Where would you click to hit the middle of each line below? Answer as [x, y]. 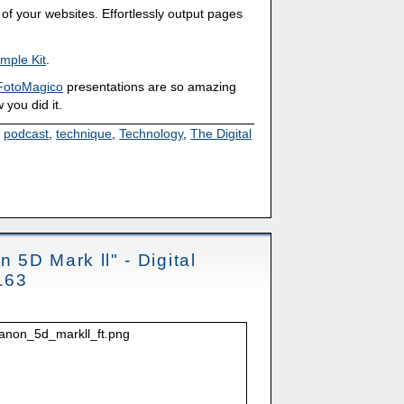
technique [84, 134]
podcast [27, 134]
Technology [151, 134]
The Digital [221, 134]
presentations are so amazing [150, 87]
